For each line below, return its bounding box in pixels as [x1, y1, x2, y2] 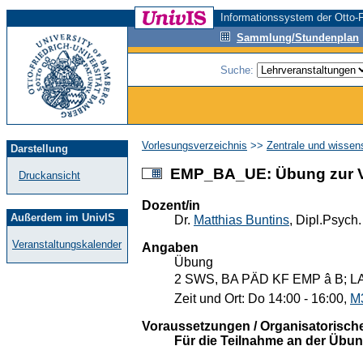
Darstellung [11, 143, 68, 155]
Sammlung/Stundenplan [237, 32, 359, 44]
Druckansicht [19, 169, 80, 181]
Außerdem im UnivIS [11, 211, 115, 224]
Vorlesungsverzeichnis [142, 139, 247, 152]
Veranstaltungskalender [12, 238, 122, 250]
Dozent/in [142, 198, 200, 212]
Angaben [142, 240, 199, 254]
